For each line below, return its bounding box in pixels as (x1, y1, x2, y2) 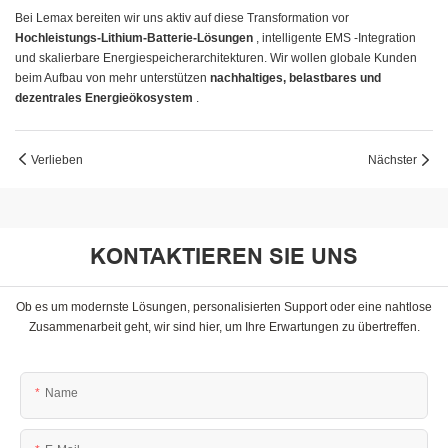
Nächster (368, 152, 417, 167)
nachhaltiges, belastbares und (210, 71, 381, 86)
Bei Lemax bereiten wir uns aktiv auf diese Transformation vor (15, 11, 349, 26)
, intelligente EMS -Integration (256, 31, 416, 46)
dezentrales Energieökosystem (15, 91, 196, 106)
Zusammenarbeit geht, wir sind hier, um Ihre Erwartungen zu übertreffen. (28, 319, 420, 334)
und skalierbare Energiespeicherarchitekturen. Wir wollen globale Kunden (15, 51, 417, 66)
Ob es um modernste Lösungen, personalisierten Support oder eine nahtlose (16, 299, 432, 314)
